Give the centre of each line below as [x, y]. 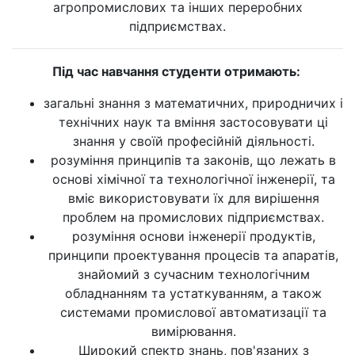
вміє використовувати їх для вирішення [193, 198]
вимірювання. [193, 331]
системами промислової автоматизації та [193, 312]
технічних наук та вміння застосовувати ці [193, 122]
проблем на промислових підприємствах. [193, 217]
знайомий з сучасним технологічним [193, 274]
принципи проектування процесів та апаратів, [193, 255]
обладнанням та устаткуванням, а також [193, 293]
